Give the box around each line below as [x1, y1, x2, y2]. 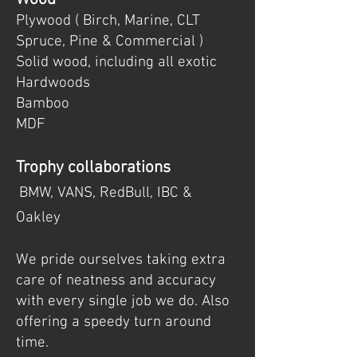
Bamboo [16, 95, 69, 113]
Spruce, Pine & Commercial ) [16, 33, 203, 51]
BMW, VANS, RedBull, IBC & [19, 184, 192, 202]
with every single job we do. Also [16, 292, 229, 311]
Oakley [16, 209, 65, 227]
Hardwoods [16, 74, 90, 92]
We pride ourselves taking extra [16, 251, 226, 269]
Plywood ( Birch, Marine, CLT [16, 12, 200, 30]
